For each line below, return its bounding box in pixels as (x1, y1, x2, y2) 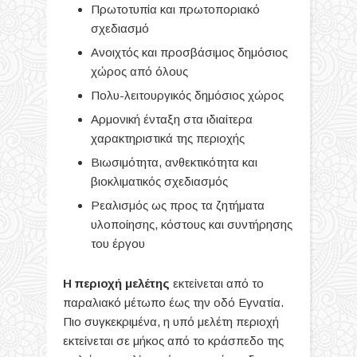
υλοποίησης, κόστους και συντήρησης (91, 217, 292, 231)
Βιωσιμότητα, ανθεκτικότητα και (91, 155, 257, 169)
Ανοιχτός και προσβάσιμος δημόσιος (91, 45, 288, 59)
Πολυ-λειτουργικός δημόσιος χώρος (91, 88, 284, 102)
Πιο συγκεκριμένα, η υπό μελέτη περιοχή (63, 314, 279, 328)
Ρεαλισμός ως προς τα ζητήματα (91, 198, 265, 212)
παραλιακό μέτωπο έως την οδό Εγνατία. (63, 295, 284, 309)
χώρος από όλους (91, 64, 188, 78)
